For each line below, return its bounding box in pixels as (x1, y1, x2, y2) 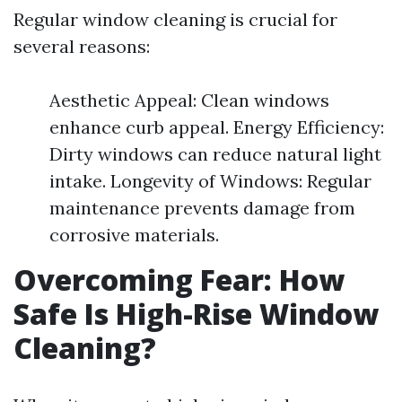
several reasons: (13, 35, 150, 57)
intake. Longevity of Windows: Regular (49, 170, 371, 192)
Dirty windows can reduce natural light (49, 143, 381, 165)
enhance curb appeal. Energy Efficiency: (49, 116, 384, 138)
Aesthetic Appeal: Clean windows (49, 89, 329, 111)
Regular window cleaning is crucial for (13, 8, 337, 31)
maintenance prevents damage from (49, 197, 355, 219)
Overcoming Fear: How (13, 260, 345, 299)
